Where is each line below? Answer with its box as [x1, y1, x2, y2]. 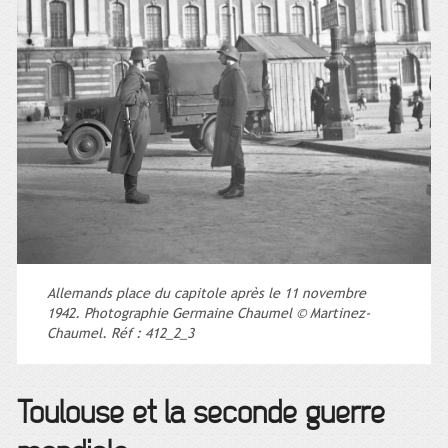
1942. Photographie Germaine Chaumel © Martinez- [47, 305, 370, 323]
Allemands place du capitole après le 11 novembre [47, 285, 366, 303]
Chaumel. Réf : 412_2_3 [47, 325, 194, 343]
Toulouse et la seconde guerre [17, 396, 385, 432]
